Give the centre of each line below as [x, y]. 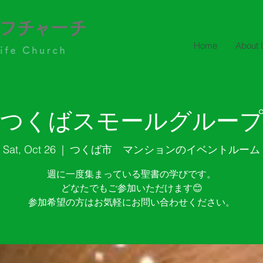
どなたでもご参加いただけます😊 [131, 188]
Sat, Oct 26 [29, 149]
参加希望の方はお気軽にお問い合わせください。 [131, 202]
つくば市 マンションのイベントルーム [165, 149]
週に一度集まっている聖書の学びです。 [131, 174]
